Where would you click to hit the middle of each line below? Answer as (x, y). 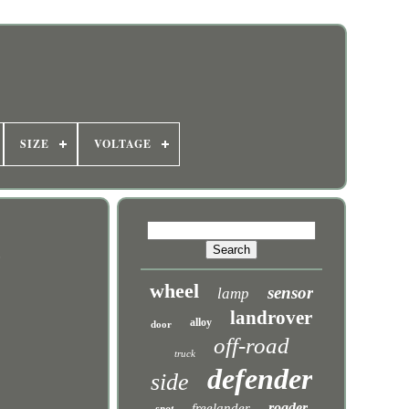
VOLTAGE (122, 144)
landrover (272, 318)
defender (260, 379)
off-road (251, 346)
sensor (291, 293)
